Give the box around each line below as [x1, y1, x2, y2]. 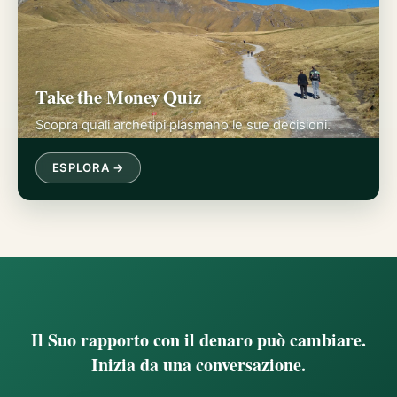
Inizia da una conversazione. [91, 352, 306, 378]
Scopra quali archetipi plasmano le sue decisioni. [35, 116, 331, 133]
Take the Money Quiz [35, 83, 202, 111]
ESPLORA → [51, 160, 125, 175]
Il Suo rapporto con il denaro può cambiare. [31, 327, 366, 354]
